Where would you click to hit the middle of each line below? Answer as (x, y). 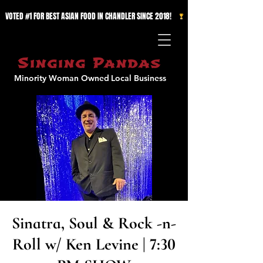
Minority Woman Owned (61, 78)
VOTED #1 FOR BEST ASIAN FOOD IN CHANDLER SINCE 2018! (91, 16)
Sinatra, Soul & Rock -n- (94, 223)
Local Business (138, 78)
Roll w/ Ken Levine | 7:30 (94, 244)
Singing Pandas (90, 63)
